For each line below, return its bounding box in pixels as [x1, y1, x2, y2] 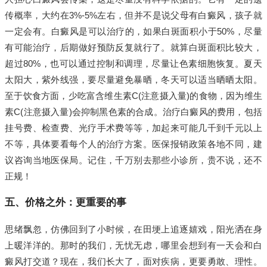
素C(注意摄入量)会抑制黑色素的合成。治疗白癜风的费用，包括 [5, 107, 262, 117]
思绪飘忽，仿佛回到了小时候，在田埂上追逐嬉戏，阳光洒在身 [5, 224, 262, 235]
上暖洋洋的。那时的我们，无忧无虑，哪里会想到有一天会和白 [5, 240, 262, 251]
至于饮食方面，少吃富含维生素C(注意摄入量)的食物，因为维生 [5, 91, 262, 101]
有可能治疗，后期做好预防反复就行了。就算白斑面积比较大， [5, 42, 262, 53]
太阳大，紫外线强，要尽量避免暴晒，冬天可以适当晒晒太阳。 [5, 74, 262, 85]
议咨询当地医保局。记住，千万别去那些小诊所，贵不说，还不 [5, 155, 262, 166]
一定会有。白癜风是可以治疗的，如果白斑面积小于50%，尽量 [5, 26, 262, 37]
